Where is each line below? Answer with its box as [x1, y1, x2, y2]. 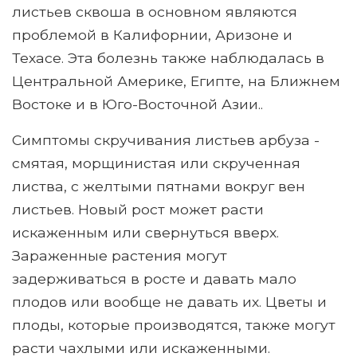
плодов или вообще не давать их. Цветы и [12, 293, 327, 311]
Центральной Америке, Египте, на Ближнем [12, 73, 340, 90]
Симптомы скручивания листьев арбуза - [12, 131, 320, 149]
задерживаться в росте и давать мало [12, 270, 296, 288]
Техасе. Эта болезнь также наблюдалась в [12, 49, 324, 67]
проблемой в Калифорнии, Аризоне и [12, 26, 292, 44]
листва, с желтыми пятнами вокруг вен [12, 178, 305, 195]
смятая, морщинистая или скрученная [12, 155, 300, 172]
